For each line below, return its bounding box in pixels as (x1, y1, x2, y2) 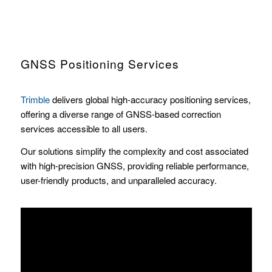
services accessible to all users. (20, 122, 148, 135)
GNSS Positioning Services (20, 55, 179, 72)
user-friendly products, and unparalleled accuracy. (20, 174, 217, 187)
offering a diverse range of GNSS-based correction (20, 107, 221, 121)
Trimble (20, 93, 50, 106)
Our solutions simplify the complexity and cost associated (20, 144, 248, 158)
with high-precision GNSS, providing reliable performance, (20, 159, 249, 172)
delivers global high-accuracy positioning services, (49, 93, 251, 106)
